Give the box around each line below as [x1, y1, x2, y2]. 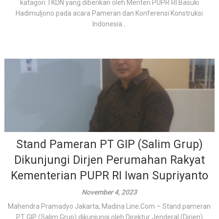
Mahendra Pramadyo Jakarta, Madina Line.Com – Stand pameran [8, 202, 211, 210]
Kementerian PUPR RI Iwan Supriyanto [10, 169, 208, 182]
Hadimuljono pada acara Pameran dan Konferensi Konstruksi [16, 9, 203, 17]
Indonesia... [92, 20, 127, 28]
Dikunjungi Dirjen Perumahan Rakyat [14, 153, 205, 167]
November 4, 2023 [82, 188, 137, 196]
